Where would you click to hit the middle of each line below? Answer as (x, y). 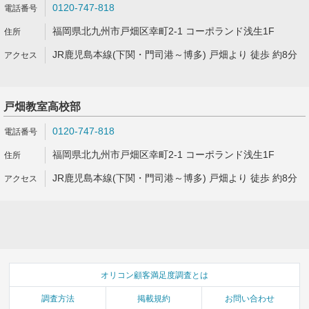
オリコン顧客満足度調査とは (154, 275)
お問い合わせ (250, 298)
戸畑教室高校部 (42, 107)
